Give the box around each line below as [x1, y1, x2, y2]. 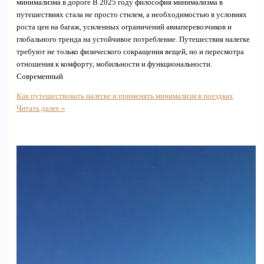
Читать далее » [16, 104, 65, 113]
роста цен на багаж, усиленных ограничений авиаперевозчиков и [16, 22, 232, 31]
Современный [16, 72, 63, 81]
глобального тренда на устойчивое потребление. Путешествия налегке [16, 35, 250, 44]
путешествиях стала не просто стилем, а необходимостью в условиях [16, 10, 247, 19]
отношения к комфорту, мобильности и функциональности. [16, 60, 212, 68]
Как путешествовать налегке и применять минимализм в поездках [16, 92, 233, 101]
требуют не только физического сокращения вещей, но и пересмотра [16, 47, 244, 56]
